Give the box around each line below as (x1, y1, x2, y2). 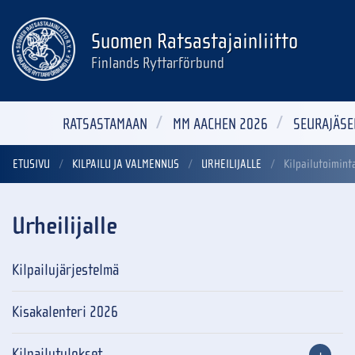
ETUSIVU (13, 157, 50, 172)
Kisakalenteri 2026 (12, 303, 119, 322)
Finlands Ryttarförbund (91, 54, 224, 73)
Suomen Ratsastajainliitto (91, 29, 298, 55)
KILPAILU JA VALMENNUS (72, 157, 179, 172)
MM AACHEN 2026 (173, 115, 268, 133)
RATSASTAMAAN (63, 115, 147, 133)
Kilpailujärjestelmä (12, 261, 120, 280)
